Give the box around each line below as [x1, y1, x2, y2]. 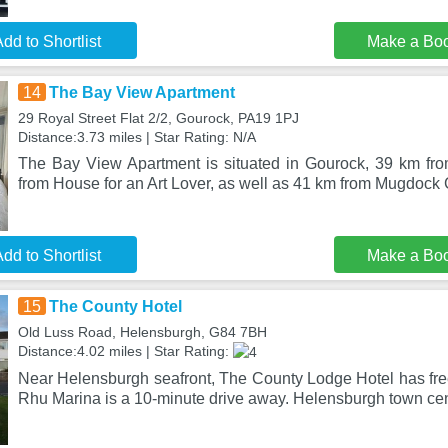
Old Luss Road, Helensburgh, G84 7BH [17, 324, 267, 340]
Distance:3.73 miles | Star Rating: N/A [17, 129, 256, 145]
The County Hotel [48, 298, 182, 315]
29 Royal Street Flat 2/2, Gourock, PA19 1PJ [17, 110, 299, 126]
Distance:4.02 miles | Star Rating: [17, 343, 233, 359]
